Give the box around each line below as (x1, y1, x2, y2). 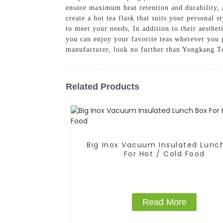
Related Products (66, 81, 139, 92)
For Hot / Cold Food (123, 148, 205, 159)
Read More (142, 197, 187, 207)
